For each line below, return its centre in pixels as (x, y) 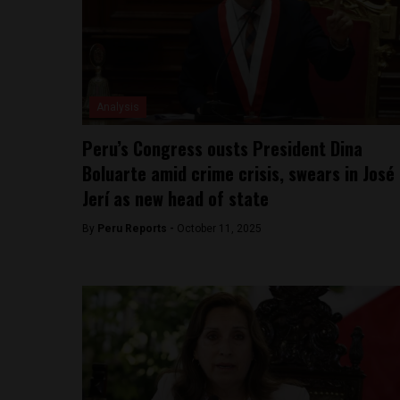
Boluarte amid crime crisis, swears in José (238, 173)
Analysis (118, 107)
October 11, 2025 (219, 229)
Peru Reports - (137, 229)
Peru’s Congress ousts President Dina (222, 148)
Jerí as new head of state (175, 198)
